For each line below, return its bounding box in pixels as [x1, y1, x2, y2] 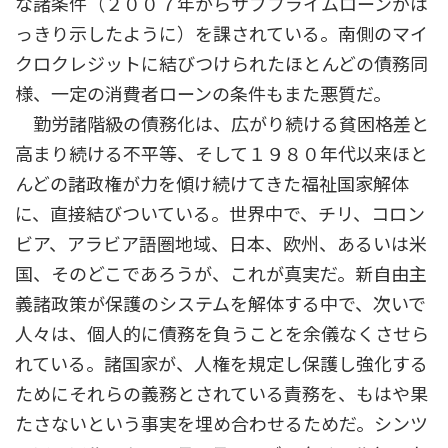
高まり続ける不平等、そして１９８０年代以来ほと [15, 143, 428, 166]
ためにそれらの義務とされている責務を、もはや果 [15, 383, 428, 406]
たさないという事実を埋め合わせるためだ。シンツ [15, 413, 428, 436]
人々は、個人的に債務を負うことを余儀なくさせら [15, 323, 429, 346]
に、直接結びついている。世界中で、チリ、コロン [15, 203, 425, 226]
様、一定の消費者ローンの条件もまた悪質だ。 [15, 83, 391, 106]
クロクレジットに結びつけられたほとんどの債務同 [15, 53, 428, 76]
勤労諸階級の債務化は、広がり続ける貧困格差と [15, 113, 429, 136]
